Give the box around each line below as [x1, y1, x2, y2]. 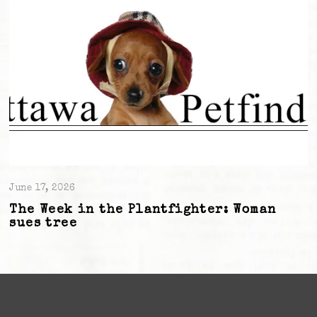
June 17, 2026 [9, 183, 76, 193]
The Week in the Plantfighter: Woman [9, 204, 277, 217]
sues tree [9, 217, 78, 230]
